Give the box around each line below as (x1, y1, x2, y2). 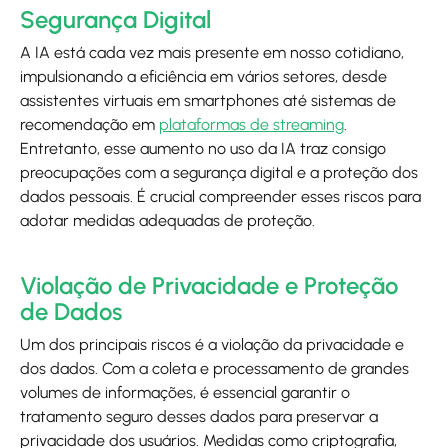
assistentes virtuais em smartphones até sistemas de (20, 91, 396, 110)
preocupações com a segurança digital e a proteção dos (20, 163, 418, 182)
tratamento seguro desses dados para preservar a (20, 407, 378, 426)
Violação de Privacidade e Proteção (20, 271, 398, 300)
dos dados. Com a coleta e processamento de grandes (20, 359, 409, 378)
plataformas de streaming (159, 115, 344, 134)
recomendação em (20, 115, 159, 134)
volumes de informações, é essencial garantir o (20, 383, 350, 402)
